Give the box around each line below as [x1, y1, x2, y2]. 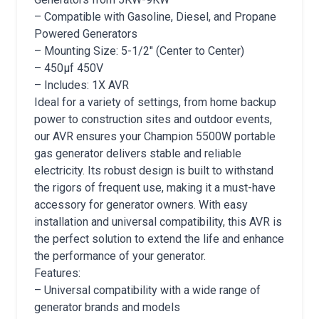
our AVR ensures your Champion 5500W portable [34, 130, 276, 143]
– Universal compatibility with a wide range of [34, 283, 261, 297]
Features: [34, 266, 80, 280]
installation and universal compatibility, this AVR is [34, 215, 282, 229]
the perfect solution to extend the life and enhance [34, 232, 284, 246]
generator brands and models [34, 300, 180, 314]
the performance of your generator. [34, 249, 206, 263]
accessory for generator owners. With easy [34, 198, 248, 211]
